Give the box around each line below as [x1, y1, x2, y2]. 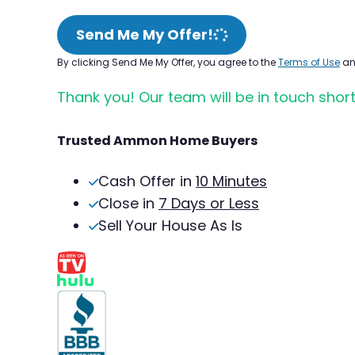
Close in [98, 193, 158, 213]
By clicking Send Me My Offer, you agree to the [57, 55, 278, 69]
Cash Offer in [98, 170, 196, 191]
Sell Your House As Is [98, 215, 242, 235]
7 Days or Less [158, 193, 259, 213]
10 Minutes [196, 170, 267, 191]
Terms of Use [278, 55, 340, 69]
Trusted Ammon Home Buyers [57, 131, 258, 150]
